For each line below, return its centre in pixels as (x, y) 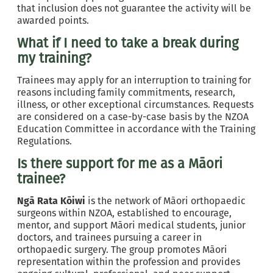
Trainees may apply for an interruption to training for (134, 80)
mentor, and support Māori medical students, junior (131, 225)
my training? (54, 58)
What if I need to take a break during (128, 43)
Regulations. (44, 141)
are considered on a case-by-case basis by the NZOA (133, 117)
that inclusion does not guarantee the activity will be (134, 8)
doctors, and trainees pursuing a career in (109, 237)
